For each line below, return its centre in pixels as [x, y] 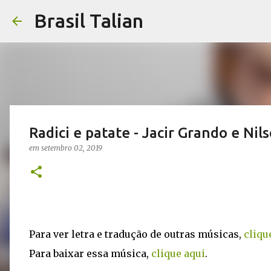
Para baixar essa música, [90, 253]
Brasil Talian [89, 21]
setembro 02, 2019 [72, 148]
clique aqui [178, 253]
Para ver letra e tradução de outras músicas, [136, 234]
